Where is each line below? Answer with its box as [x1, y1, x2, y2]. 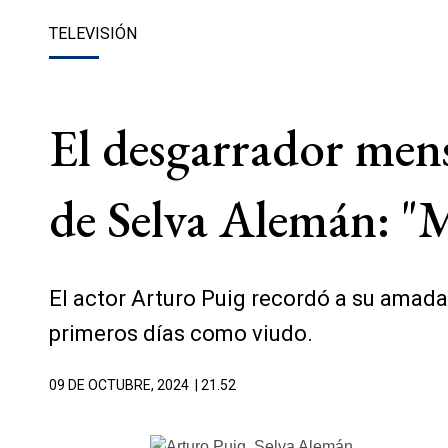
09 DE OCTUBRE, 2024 [49, 377, 189, 393]
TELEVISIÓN [49, 24, 137, 43]
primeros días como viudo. [49, 321, 313, 346]
